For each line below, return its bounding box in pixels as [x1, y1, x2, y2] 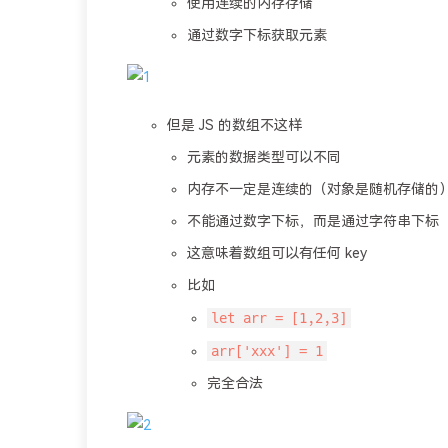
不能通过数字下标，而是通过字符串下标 [187, 214, 439, 229]
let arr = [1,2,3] [211, 310, 347, 326]
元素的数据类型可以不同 [187, 150, 341, 165]
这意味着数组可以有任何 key [187, 246, 367, 261]
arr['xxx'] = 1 [211, 343, 323, 359]
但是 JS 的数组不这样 [167, 118, 302, 133]
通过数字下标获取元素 [187, 28, 327, 43]
